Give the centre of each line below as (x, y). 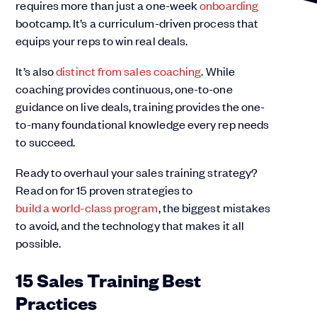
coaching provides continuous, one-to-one (124, 88)
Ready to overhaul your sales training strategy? (137, 172)
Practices (58, 302)
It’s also (36, 71)
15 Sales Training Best (109, 279)
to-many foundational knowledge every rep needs (143, 124)
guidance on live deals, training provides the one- (140, 106)
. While (218, 71)
